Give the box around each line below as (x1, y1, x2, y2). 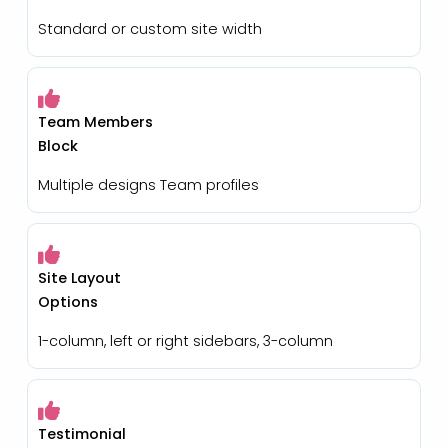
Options (37, 291, 98, 312)
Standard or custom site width (37, 18, 262, 39)
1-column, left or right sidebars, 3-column (37, 330, 333, 351)
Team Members (37, 111, 153, 132)
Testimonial (37, 423, 126, 444)
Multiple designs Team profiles (37, 174, 259, 195)
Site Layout (37, 267, 121, 288)
